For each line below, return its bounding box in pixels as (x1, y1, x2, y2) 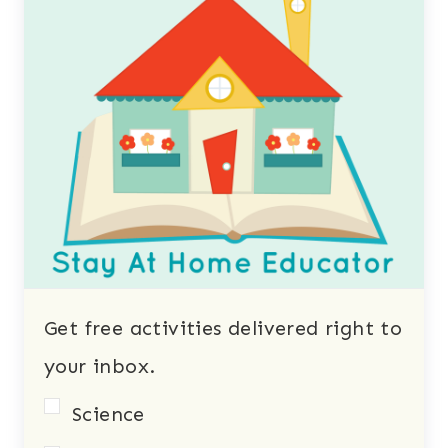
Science (72, 402, 145, 427)
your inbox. (44, 354, 156, 378)
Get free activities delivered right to (44, 316, 403, 340)
